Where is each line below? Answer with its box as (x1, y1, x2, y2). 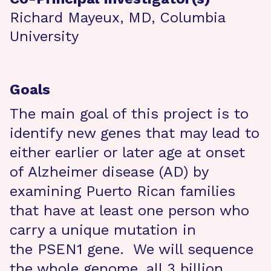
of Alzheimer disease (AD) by (10, 163, 208, 180)
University (10, 28, 79, 45)
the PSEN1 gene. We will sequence (10, 241, 253, 258)
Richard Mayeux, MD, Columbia (10, 9, 225, 26)
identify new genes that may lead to (10, 125, 260, 142)
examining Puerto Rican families (10, 183, 235, 200)
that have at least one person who (10, 202, 249, 219)
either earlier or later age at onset (10, 144, 245, 161)
